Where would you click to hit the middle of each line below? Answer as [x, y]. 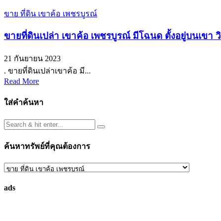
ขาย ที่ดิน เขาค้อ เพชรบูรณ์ [51, 13]
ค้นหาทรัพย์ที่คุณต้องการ [47, 146]
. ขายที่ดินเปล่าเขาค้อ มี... [47, 71]
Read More [21, 81]
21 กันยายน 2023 [32, 59]
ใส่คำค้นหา [24, 103]
